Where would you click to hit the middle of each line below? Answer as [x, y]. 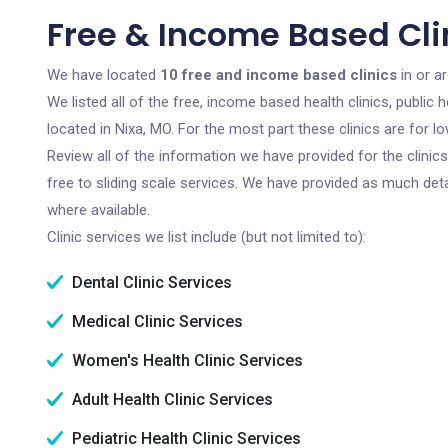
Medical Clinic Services [155, 321]
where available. [98, 210]
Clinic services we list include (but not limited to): [206, 237]
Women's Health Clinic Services [185, 360]
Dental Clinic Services [150, 282]
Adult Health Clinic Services [170, 399]
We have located [103, 75]
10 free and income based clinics [278, 75]
